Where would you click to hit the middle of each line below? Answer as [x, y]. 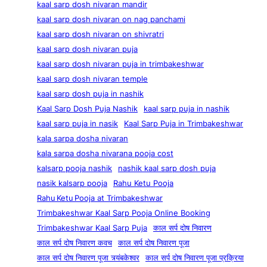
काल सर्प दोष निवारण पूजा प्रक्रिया [195, 258]
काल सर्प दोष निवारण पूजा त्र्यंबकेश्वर [88, 258]
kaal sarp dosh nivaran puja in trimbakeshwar [120, 64]
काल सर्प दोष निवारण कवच [74, 243]
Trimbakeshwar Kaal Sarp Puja [92, 228]
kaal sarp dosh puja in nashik [90, 94]
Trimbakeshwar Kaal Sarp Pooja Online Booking [124, 213]
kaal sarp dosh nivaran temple [92, 79]
